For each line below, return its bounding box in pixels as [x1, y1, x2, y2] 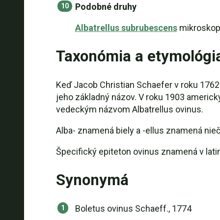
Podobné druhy [75, 1, 137, 12]
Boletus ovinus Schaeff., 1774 [75, 203, 192, 214]
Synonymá [55, 171, 129, 189]
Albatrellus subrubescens [75, 23, 177, 33]
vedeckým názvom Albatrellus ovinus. [55, 104, 203, 114]
